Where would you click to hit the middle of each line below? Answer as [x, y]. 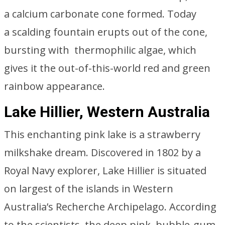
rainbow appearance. [54, 86]
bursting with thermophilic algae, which [100, 50]
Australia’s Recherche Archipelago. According [110, 207]
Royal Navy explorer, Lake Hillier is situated [105, 171]
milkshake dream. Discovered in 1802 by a [102, 152]
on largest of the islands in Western [89, 189]
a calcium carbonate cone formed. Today [100, 14]
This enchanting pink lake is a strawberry [102, 134]
